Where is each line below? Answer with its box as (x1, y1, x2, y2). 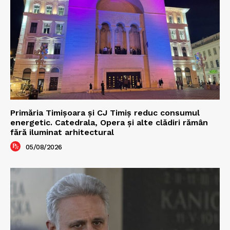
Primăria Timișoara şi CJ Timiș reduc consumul (10, 108, 200, 118)
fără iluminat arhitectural (10, 127, 114, 138)
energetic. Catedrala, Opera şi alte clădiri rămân (10, 118, 208, 128)
